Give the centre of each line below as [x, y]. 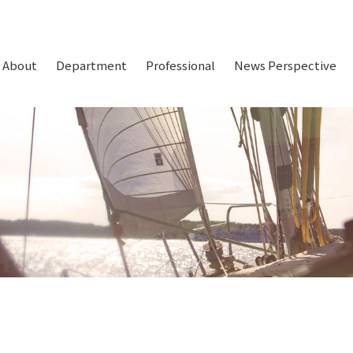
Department [91, 65]
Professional [180, 65]
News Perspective [285, 65]
